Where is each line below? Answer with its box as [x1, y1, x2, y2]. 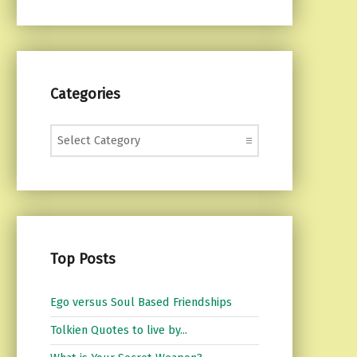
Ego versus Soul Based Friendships [49, 295, 232, 310]
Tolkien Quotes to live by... [49, 323, 187, 338]
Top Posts [49, 249, 116, 268]
